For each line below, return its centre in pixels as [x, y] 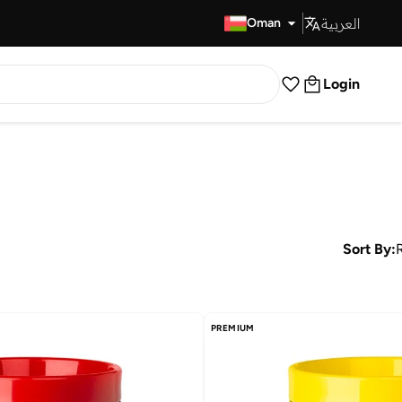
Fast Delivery [167, 23]
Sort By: [369, 249]
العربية [341, 23]
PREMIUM [233, 328]
